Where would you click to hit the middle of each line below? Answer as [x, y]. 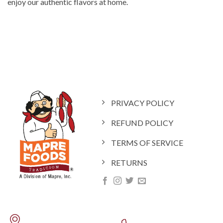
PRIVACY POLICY [143, 103]
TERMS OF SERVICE [147, 143]
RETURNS [129, 163]
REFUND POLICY [142, 123]
